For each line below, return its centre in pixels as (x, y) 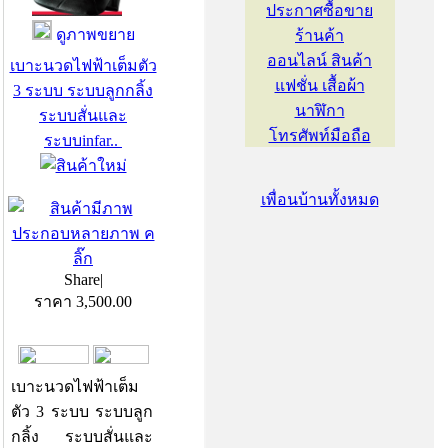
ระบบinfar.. (83, 140)
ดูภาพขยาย (93, 35)
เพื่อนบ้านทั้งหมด (319, 199)
